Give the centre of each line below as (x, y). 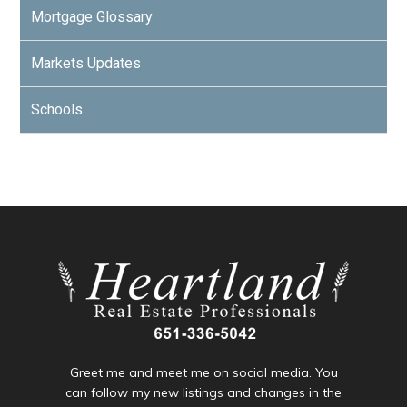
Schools (57, 109)
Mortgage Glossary (92, 17)
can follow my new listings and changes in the (203, 392)
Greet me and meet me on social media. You (203, 372)
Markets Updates (86, 63)
